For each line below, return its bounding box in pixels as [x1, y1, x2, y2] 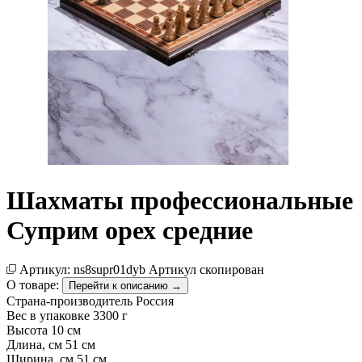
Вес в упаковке [6, 309, 90, 322]
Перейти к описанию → [69, 280, 182, 292]
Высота [6, 323, 51, 337]
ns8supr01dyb [74, 263, 145, 276]
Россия [136, 294, 174, 308]
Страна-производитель [6, 294, 133, 308]
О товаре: [6, 278, 59, 292]
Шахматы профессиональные [6, 185, 353, 215]
